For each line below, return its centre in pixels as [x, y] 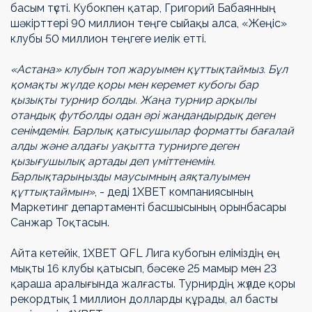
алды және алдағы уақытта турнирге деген [125, 146]
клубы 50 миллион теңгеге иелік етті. [108, 39]
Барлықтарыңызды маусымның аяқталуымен [130, 177]
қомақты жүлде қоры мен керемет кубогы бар [134, 85]
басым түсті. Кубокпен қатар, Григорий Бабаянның [143, 8]
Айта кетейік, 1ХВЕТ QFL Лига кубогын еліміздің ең [145, 253]
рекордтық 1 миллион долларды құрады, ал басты [144, 299]
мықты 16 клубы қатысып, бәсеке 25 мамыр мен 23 [143, 269]
